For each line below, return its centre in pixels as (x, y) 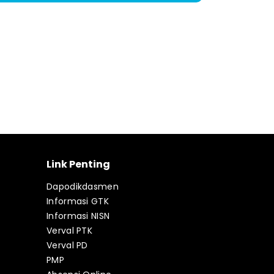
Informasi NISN (78, 216)
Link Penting (78, 164)
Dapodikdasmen (83, 187)
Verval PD (67, 245)
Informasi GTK (78, 201)
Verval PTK (69, 231)
